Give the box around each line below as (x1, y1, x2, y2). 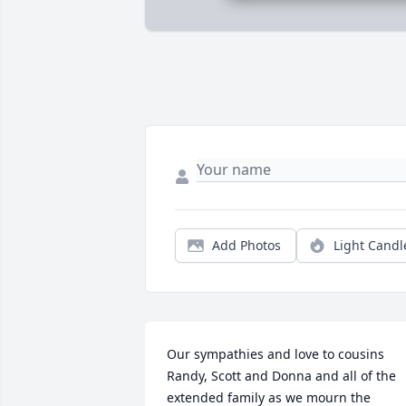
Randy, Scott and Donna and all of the (167, 367, 396, 385)
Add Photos (212, 237, 281, 255)
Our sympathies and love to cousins (167, 345, 384, 363)
